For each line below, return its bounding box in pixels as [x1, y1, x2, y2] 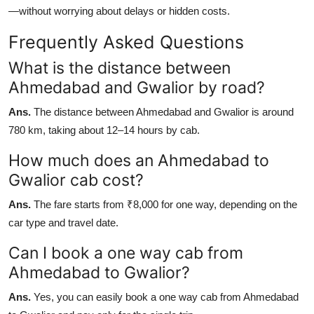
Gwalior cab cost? [8, 169, 144, 190]
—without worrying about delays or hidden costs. [8, 4, 230, 17]
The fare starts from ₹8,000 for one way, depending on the [34, 198, 297, 210]
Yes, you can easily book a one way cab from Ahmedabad [34, 290, 299, 303]
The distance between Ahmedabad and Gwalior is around [34, 105, 294, 118]
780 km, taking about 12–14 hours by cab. [8, 123, 200, 136]
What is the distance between [8, 57, 231, 78]
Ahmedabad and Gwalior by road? [8, 76, 265, 97]
